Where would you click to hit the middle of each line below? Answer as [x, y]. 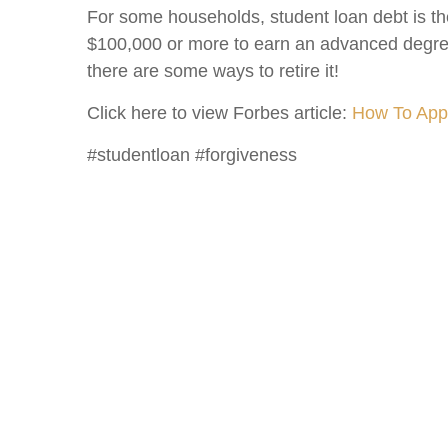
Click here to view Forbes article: [219, 113]
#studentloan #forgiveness [192, 155]
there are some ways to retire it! [215, 71]
